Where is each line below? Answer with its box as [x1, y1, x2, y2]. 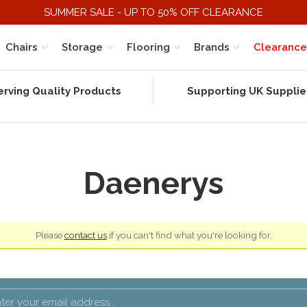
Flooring [127, 41, 170, 53]
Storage [62, 41, 103, 53]
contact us [64, 230, 107, 241]
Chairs [5, 41, 38, 53]
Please [35, 230, 64, 241]
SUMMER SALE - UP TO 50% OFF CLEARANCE [44, 6, 263, 19]
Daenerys [84, 165, 223, 202]
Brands [194, 41, 230, 53]
